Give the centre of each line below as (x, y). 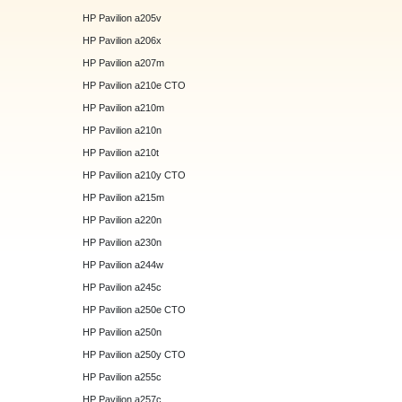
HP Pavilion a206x (122, 41)
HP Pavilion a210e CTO (135, 86)
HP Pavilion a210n (122, 131)
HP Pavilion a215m (124, 198)
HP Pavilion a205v (122, 18)
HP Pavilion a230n (122, 243)
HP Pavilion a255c (122, 377)
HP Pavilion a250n (122, 332)
